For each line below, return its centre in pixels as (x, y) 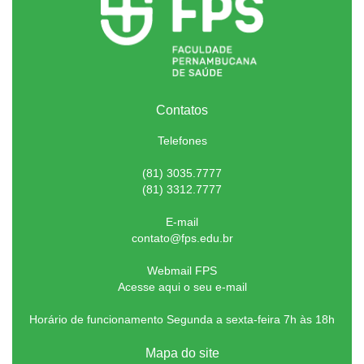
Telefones (182, 141)
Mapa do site (182, 353)
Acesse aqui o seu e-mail (182, 287)
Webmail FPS (182, 271)
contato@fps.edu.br (182, 238)
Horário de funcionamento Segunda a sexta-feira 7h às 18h (182, 320)
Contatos (182, 110)
